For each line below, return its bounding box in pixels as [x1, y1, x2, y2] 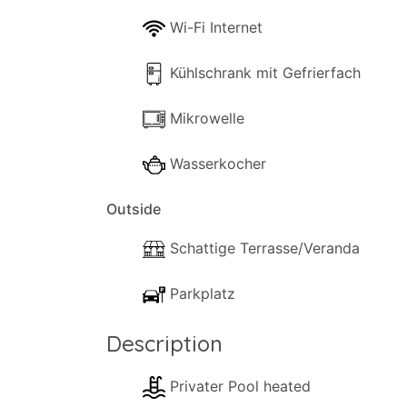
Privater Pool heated [170, 377, 311, 395]
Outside [106, 200, 161, 218]
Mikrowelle [170, 109, 244, 127]
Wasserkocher [170, 154, 266, 173]
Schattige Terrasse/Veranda [170, 239, 360, 257]
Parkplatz [170, 284, 235, 303]
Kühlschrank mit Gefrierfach [170, 64, 361, 82]
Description [106, 330, 223, 357]
